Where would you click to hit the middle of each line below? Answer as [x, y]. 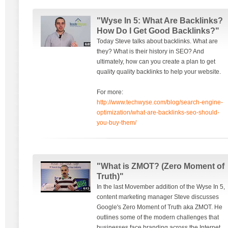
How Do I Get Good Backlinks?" [158, 31]
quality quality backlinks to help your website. [159, 72]
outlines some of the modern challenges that [158, 217]
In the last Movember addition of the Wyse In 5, [161, 187]
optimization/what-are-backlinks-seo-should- [158, 112]
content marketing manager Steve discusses [158, 197]
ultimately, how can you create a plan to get [156, 62]
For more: [110, 92]
